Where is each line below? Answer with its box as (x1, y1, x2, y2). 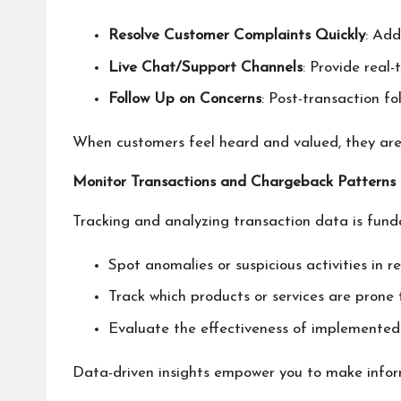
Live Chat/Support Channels (108, 59, 303, 75)
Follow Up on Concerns (108, 90, 261, 107)
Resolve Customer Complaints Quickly (108, 28, 365, 44)
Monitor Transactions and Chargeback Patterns (73, 174, 396, 190)
